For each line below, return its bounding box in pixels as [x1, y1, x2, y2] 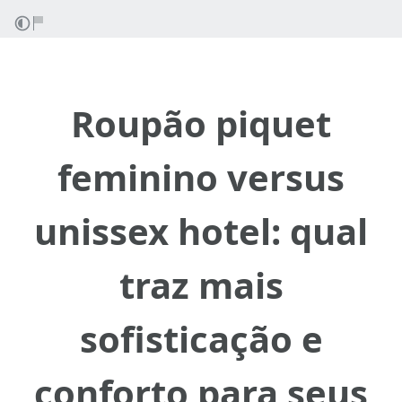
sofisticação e [79, 314, 323, 363]
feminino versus [57, 153, 345, 202]
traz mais [118, 260, 284, 310]
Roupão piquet [71, 99, 331, 148]
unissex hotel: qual [34, 206, 368, 256]
